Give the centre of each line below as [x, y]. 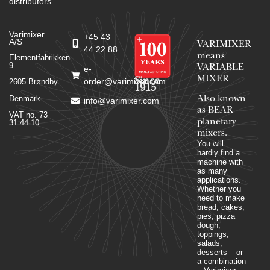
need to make [221, 198]
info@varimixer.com [121, 100]
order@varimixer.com [124, 81]
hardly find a [218, 153]
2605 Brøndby [33, 82]
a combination [221, 262]
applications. [219, 180]
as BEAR [215, 111]
